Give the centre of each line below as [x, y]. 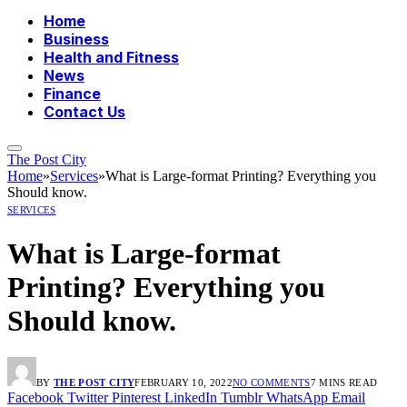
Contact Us [84, 112]
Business [76, 40]
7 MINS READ [344, 383]
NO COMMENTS [271, 383]
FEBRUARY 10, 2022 [184, 383]
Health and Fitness [111, 58]
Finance [72, 94]
